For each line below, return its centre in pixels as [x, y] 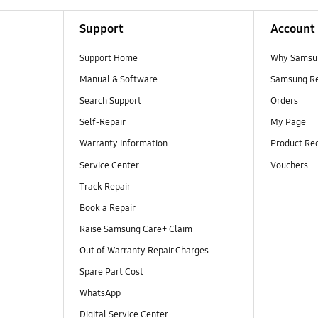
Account [292, 29]
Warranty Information [123, 144]
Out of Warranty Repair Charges [144, 250]
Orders [284, 101]
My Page [288, 122]
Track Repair [105, 186]
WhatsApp [101, 293]
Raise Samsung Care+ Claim [136, 229]
